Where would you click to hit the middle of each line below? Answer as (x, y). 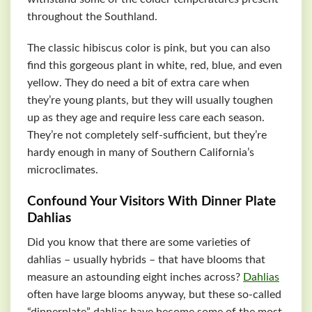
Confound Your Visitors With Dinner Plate (151, 202)
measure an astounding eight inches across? (135, 277)
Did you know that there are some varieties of (139, 242)
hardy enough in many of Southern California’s (141, 153)
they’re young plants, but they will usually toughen (150, 101)
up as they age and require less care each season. (146, 118)
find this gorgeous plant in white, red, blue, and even (155, 66)
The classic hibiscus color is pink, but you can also (149, 48)
